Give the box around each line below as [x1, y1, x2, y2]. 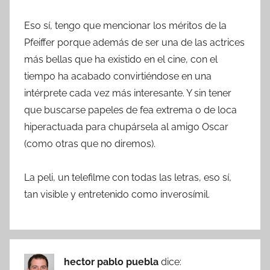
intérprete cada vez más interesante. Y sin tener [24, 87, 231, 99]
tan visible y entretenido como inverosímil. [24, 189, 210, 201]
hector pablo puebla [64, 256, 161, 268]
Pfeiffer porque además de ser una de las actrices [24, 37, 245, 49]
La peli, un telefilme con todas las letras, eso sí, [24, 172, 231, 184]
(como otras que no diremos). [24, 138, 155, 150]
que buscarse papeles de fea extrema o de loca [24, 104, 237, 116]
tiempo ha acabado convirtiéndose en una [24, 71, 212, 83]
